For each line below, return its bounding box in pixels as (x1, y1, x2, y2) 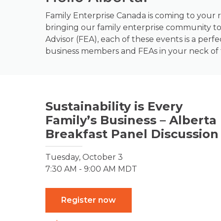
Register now (61, 195, 116, 205)
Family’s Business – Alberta (45, 113, 217, 128)
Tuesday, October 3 (45, 152, 123, 162)
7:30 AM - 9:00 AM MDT (45, 164, 137, 174)
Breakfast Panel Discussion (45, 127, 219, 142)
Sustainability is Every (45, 99, 183, 114)
